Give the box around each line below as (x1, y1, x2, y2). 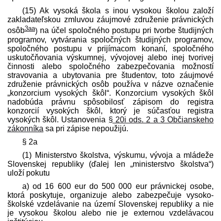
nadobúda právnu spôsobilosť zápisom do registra (7, 97, 214, 106)
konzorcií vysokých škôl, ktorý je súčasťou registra (7, 106, 214, 115)
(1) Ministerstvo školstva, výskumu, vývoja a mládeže (22, 150, 214, 159)
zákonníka (7, 124, 43, 133)
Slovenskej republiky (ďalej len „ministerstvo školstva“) (7, 159, 214, 168)
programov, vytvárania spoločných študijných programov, (7, 35, 214, 44)
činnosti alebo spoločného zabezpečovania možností (7, 62, 214, 71)
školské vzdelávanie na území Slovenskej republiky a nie (7, 199, 214, 208)
